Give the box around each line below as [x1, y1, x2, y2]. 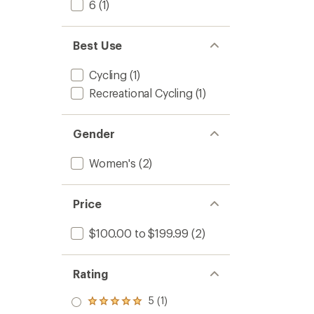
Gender [73, 127, 115, 140]
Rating [73, 267, 108, 280]
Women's [89, 156, 136, 170]
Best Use [73, 39, 123, 52]
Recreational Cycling [89, 86, 193, 100]
